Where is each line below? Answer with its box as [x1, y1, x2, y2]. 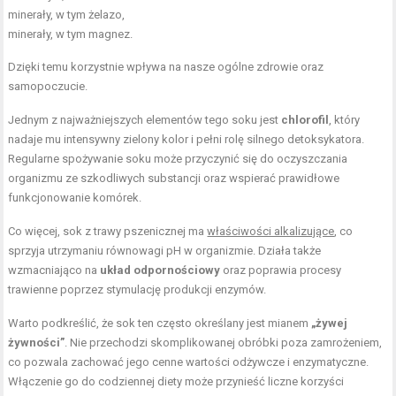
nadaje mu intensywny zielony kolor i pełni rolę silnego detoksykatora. [8, 132, 365, 146]
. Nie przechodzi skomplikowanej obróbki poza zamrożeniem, [65, 335, 383, 349]
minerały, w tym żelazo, [8, 7, 126, 21]
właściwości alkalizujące [207, 224, 335, 238]
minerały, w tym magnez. [8, 27, 133, 41]
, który [329, 112, 361, 126]
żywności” [8, 335, 65, 349]
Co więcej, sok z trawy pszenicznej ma [8, 224, 208, 238]
